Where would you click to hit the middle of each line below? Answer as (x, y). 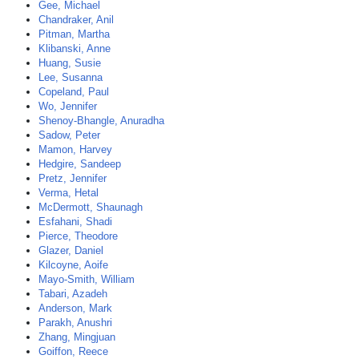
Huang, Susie (70, 63)
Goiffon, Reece (73, 351)
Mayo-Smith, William (87, 279)
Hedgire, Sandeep (80, 164)
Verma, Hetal (69, 193)
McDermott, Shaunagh (91, 207)
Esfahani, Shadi (75, 222)
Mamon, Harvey (75, 149)
